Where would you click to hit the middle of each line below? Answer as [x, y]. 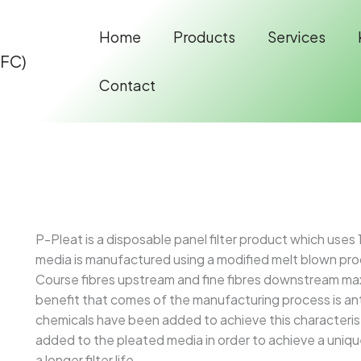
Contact [127, 85]
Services [297, 37]
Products [204, 37]
